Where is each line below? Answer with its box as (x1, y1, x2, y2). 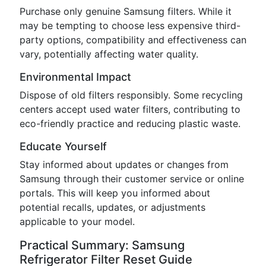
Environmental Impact (20, 71, 131, 83)
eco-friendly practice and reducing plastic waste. (20, 118, 240, 129)
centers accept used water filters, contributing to (20, 103, 240, 115)
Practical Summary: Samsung (20, 238, 185, 252)
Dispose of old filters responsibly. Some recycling (20, 89, 243, 101)
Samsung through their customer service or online (20, 173, 244, 185)
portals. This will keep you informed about (20, 187, 210, 199)
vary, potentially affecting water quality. (20, 48, 198, 60)
